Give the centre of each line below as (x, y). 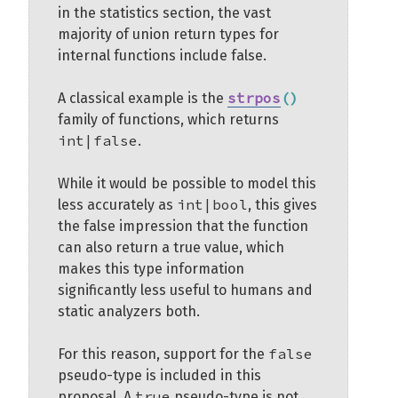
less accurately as (117, 205)
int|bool (212, 204)
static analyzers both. (129, 311)
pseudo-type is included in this (159, 375)
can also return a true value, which (171, 247)
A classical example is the (143, 98)
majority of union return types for (168, 34)
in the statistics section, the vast (164, 13)
